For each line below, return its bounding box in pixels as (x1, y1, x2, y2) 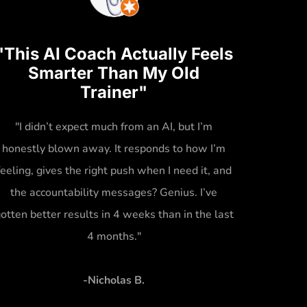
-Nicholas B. (83, 272, 145, 288)
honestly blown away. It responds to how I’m (2, 140, 225, 156)
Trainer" (80, 82, 147, 102)
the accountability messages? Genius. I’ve (10, 184, 217, 200)
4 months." (86, 228, 141, 244)
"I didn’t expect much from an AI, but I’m (15, 119, 212, 134)
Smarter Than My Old (28, 62, 199, 83)
